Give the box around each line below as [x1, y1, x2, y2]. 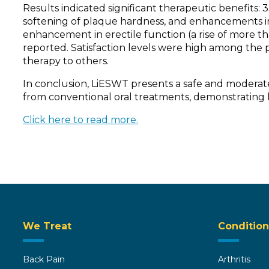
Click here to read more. [23, 114, 138, 126]
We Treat [23, 220, 71, 232]
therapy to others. [23, 55, 109, 67]
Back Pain [23, 254, 65, 265]
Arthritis [217, 254, 250, 265]
